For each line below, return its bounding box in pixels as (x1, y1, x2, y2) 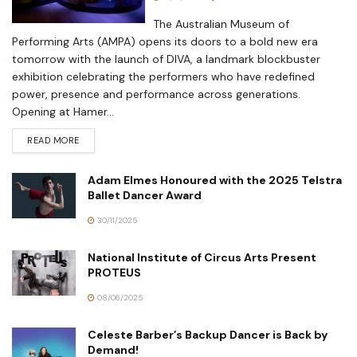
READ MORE (27, 135, 80, 147)
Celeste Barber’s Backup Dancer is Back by (88, 328, 328, 343)
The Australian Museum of (153, 17, 290, 32)
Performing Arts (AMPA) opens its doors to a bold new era (12, 34, 318, 49)
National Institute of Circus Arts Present (88, 250, 316, 265)
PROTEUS (88, 265, 141, 280)
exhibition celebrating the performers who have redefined (12, 69, 315, 84)
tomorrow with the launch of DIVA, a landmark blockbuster (12, 52, 320, 67)
